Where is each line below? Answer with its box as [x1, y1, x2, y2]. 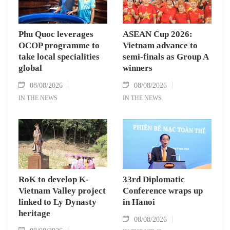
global [18, 63, 42, 73]
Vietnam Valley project [18, 186, 106, 196]
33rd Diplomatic [123, 175, 185, 185]
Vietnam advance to [123, 41, 198, 51]
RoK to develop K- [18, 175, 89, 185]
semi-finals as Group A [123, 52, 208, 62]
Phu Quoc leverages [18, 29, 93, 40]
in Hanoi [123, 197, 155, 207]
